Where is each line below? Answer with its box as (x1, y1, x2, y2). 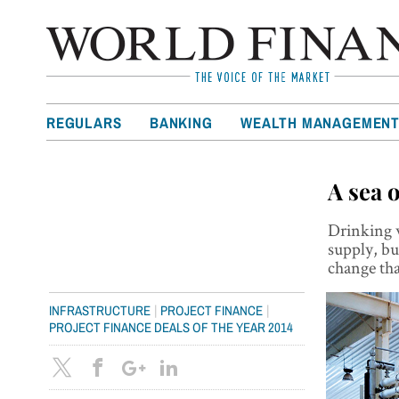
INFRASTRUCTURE (49, 302, 151, 318)
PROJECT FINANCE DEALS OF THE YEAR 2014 (49, 319, 294, 335)
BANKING (150, 113, 213, 132)
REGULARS (46, 113, 122, 132)
